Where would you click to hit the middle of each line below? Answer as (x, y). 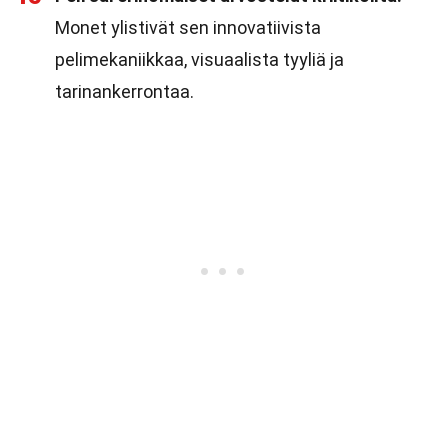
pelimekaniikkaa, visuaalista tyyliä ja (199, 59)
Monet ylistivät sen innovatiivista (188, 27)
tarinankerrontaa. (124, 91)
